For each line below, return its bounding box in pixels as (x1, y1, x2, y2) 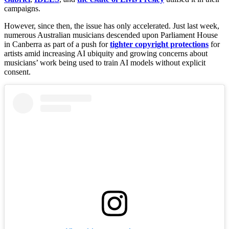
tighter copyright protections (110, 40, 209, 49)
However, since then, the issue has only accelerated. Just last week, (4, 21, 219, 31)
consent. (4, 67, 31, 77)
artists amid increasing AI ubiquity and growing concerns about (4, 49, 208, 58)
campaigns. (4, 4, 40, 13)
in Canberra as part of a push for (4, 40, 110, 49)
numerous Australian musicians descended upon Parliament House (4, 31, 218, 40)
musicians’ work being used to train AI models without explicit (4, 58, 205, 67)
